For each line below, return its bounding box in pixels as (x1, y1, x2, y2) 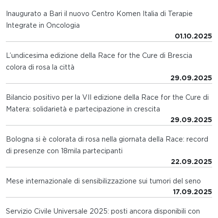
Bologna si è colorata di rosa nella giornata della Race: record (6, 135, 208, 144)
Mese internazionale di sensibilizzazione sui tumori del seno (6, 177, 201, 185)
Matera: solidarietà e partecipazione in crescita (6, 105, 160, 113)
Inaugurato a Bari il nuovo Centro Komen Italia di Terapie (6, 10, 193, 18)
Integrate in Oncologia (6, 21, 80, 30)
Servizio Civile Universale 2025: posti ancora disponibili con (6, 207, 200, 216)
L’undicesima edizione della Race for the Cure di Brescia (6, 52, 192, 60)
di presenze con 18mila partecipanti (6, 147, 123, 155)
